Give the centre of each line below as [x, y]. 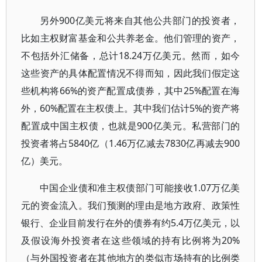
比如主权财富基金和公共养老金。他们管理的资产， [131, 38]
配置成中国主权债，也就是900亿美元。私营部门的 [131, 126]
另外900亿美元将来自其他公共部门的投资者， [140, 20]
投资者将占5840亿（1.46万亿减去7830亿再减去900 [131, 143]
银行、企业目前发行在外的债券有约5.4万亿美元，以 [131, 223]
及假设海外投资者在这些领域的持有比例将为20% [131, 240]
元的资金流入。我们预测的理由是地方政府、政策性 [131, 205]
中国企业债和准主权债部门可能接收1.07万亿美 [140, 188]
